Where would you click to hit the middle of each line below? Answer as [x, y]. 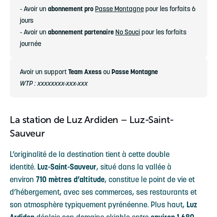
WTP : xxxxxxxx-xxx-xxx [54, 83]
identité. [23, 167]
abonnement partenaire [81, 32]
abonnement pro [71, 9]
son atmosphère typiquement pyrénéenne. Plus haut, [98, 204]
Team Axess [85, 72]
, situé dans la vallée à [134, 167]
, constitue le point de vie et [150, 179]
